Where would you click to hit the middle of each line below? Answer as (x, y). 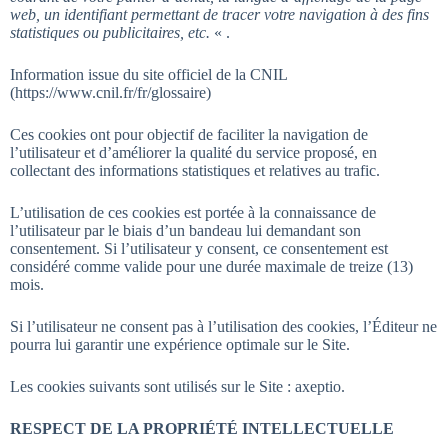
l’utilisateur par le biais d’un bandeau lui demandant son (185, 230)
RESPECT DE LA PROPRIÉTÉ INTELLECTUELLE (202, 428)
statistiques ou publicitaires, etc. (112, 32)
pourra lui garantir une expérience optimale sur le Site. (180, 344)
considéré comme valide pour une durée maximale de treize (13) (211, 266)
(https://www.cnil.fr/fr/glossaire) (110, 92)
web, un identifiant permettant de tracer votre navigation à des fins (219, 14)
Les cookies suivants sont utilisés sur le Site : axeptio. (177, 386)
